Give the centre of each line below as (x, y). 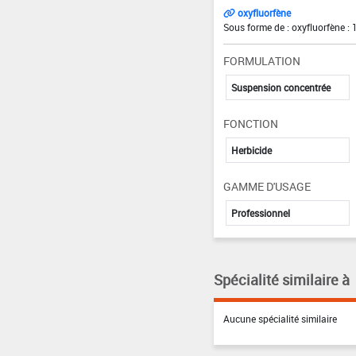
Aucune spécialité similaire (280, 318)
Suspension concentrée (281, 87)
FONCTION (250, 123)
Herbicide (251, 150)
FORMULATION (261, 60)
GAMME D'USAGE (267, 186)
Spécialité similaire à (281, 279)
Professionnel (260, 213)
